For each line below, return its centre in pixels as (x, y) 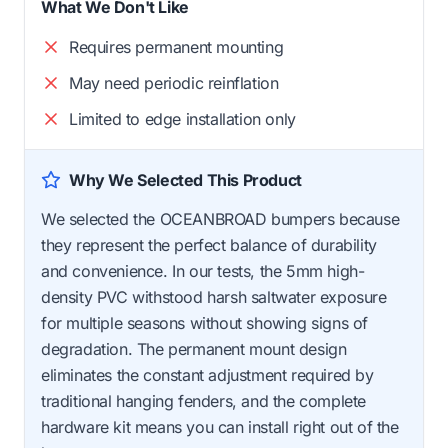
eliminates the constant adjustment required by (207, 375)
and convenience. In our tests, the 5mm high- (203, 271)
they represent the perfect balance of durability (209, 245)
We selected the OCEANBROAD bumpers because (220, 219)
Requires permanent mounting (176, 47)
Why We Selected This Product (185, 180)
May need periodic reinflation (174, 83)
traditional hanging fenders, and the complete (204, 401)
